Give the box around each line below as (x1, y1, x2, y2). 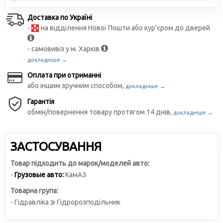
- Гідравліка (10, 198, 50, 206)
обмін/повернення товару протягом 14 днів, (27, 108, 173, 116)
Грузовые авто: (14, 171, 64, 179)
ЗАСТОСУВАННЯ (10, 140, 102, 153)
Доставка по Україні (27, 13, 92, 21)
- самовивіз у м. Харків (27, 45, 101, 53)
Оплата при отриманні (27, 71, 101, 79)
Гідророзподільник (55, 198, 120, 206)
